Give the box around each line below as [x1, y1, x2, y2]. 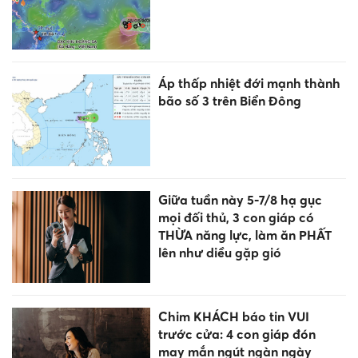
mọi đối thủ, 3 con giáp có [157, 209, 314, 225]
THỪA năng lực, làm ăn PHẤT [157, 226, 332, 243]
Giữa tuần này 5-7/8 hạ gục [157, 191, 322, 208]
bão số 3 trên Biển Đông [157, 92, 301, 109]
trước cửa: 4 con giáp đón [157, 326, 316, 343]
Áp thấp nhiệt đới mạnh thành [157, 74, 340, 91]
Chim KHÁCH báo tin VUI [157, 308, 309, 325]
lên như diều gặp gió [157, 244, 281, 261]
